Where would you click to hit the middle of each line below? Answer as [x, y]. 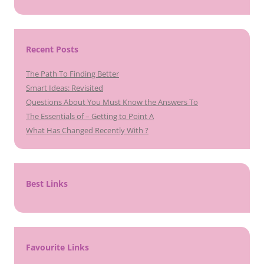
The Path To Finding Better [72, 74]
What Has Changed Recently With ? [87, 130]
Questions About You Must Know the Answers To [112, 102]
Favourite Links [57, 247]
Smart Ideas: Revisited [65, 88]
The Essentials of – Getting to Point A [90, 116]
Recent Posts [52, 49]
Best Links [47, 184]
